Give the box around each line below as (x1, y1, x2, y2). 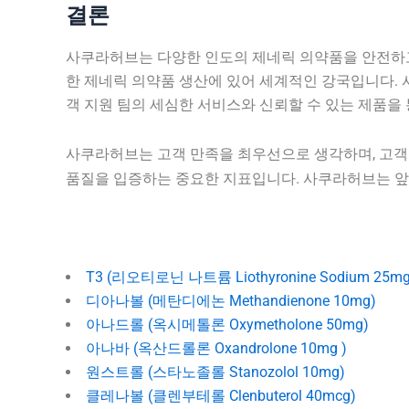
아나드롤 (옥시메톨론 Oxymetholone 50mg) (86, 315, 369, 333)
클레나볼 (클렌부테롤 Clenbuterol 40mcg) (86, 386, 356, 404)
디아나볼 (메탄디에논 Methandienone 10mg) (86, 291, 376, 309)
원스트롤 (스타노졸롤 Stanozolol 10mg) (86, 362, 345, 381)
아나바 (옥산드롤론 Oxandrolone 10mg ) (86, 339, 347, 357)
